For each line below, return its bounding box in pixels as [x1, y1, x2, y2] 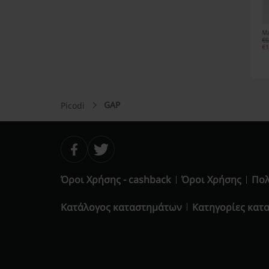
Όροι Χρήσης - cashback [60, 173, 171, 186]
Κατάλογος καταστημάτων [60, 200, 182, 214]
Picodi [60, 99, 85, 111]
